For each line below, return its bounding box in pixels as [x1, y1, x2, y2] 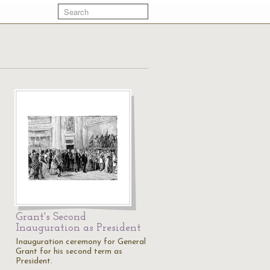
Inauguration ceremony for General [16, 237, 146, 246]
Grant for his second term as [16, 247, 122, 256]
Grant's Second [16, 212, 86, 223]
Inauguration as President [16, 222, 141, 234]
